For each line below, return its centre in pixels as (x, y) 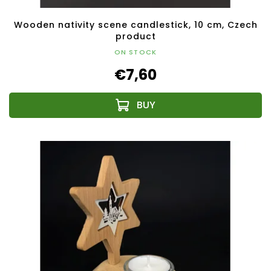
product (135, 37)
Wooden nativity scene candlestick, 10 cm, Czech (135, 25)
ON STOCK (135, 52)
